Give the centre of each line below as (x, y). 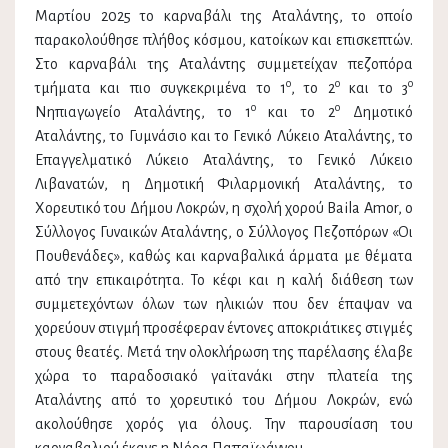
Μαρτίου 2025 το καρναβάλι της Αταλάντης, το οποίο (224, 16)
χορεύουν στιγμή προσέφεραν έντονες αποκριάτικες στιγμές (224, 328)
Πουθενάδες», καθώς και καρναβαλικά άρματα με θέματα (224, 256)
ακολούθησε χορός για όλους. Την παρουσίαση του (224, 424)
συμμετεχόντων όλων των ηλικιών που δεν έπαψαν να (224, 304)
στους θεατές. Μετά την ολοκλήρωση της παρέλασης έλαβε (224, 352)
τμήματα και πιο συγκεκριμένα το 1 (160, 88)
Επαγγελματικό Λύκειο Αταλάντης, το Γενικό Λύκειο (224, 160)
